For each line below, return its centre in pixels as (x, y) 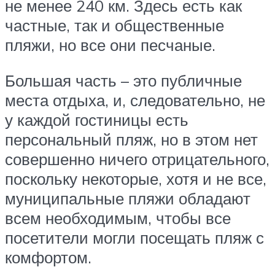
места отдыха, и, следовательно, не (135, 100)
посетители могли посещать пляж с (134, 237)
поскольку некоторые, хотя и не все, (136, 178)
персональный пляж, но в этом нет (131, 139)
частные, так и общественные (114, 25)
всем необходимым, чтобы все (118, 218)
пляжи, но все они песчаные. (110, 45)
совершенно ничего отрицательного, (137, 159)
